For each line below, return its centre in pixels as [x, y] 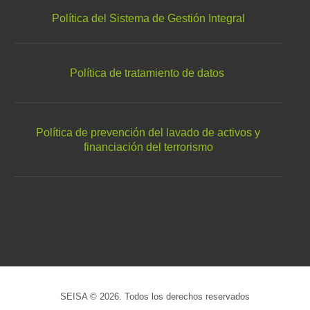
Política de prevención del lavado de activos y [148, 132]
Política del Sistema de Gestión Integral [148, 18]
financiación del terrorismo [148, 147]
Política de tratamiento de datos [147, 73]
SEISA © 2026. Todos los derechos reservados [155, 297]
